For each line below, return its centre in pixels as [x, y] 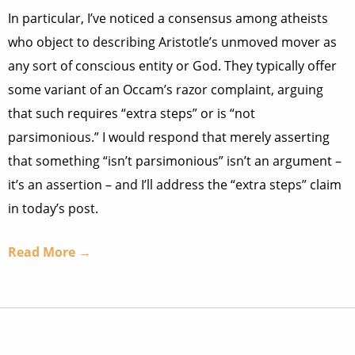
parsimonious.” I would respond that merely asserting [169, 137]
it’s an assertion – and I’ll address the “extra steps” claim [175, 185]
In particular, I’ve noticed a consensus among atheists [168, 18]
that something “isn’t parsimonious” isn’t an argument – [175, 161]
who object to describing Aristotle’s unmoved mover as [172, 42]
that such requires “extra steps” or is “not [132, 113]
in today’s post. [53, 208]
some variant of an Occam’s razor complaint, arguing [166, 90]
